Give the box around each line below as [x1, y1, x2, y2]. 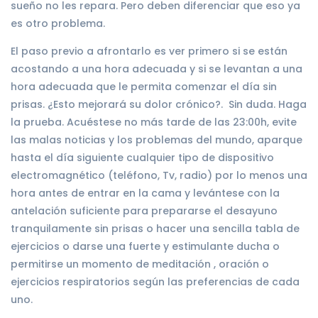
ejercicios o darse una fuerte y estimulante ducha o [11, 238, 280, 253]
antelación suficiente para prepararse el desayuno [11, 203, 278, 218]
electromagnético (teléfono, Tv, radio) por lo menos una [11, 168, 307, 182]
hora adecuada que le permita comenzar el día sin [11, 79, 277, 94]
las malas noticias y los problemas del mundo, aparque [11, 132, 302, 147]
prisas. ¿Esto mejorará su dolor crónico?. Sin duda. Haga [11, 97, 307, 111]
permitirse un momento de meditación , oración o [11, 256, 269, 271]
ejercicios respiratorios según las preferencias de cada [11, 274, 300, 289]
